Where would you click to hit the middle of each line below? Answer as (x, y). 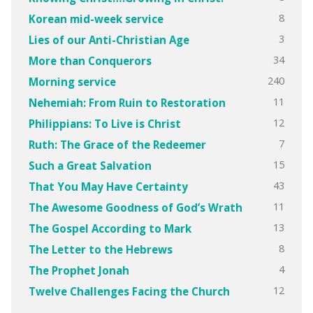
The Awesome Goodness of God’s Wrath (135, 207)
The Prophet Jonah (79, 270)
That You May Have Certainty (108, 186)
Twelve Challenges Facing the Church (129, 291)
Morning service (72, 81)
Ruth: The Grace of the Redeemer (117, 144)
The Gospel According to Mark (110, 228)
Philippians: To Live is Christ (104, 123)
